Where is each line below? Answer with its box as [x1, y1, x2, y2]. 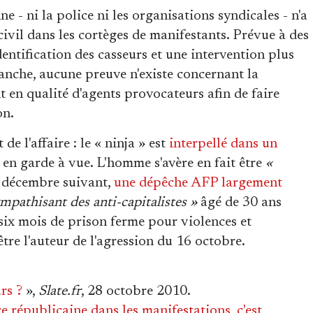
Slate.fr [38, 284, 81, 298]
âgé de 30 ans [197, 196, 282, 210]
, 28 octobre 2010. [81, 284, 191, 298]
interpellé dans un [169, 137, 277, 151]
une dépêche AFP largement [114, 176, 282, 190]
